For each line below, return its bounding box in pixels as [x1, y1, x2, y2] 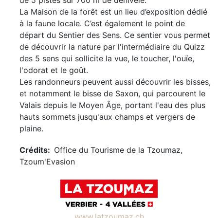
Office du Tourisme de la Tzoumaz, [54, 145, 182, 155]
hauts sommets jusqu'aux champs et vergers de [19, 112, 195, 122]
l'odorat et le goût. [19, 65, 88, 75]
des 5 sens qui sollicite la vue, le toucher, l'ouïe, [19, 54, 194, 63]
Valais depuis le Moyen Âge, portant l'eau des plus [19, 100, 205, 110]
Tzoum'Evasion [19, 157, 75, 166]
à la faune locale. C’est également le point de [19, 18, 185, 28]
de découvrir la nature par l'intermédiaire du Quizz [19, 42, 205, 52]
